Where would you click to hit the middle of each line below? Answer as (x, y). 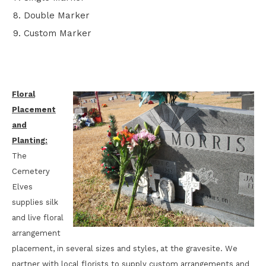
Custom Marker (58, 33)
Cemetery (31, 171)
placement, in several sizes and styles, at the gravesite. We (125, 248)
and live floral (38, 218)
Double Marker (57, 15)
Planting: (30, 140)
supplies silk (35, 202)
